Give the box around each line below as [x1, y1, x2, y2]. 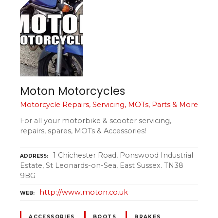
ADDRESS [20, 152, 47, 159]
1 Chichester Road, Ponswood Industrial [53, 150, 193, 160]
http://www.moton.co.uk [39, 187, 128, 197]
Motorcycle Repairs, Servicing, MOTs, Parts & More [20, 100, 198, 109]
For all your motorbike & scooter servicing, [20, 116, 171, 126]
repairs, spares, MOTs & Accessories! [20, 127, 146, 136]
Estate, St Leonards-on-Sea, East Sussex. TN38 [20, 161, 183, 170]
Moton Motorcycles [20, 83, 125, 99]
